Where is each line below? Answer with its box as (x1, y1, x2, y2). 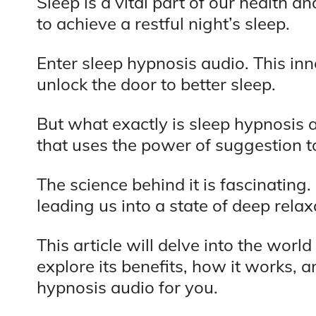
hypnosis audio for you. (37, 276, 218, 298)
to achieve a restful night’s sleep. (37, 13, 290, 35)
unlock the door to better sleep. (37, 73, 276, 95)
